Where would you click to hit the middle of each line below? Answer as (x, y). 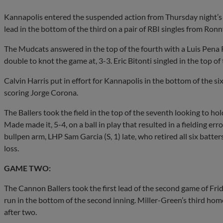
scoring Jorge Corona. (41, 92)
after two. (20, 212)
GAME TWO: (27, 168)
